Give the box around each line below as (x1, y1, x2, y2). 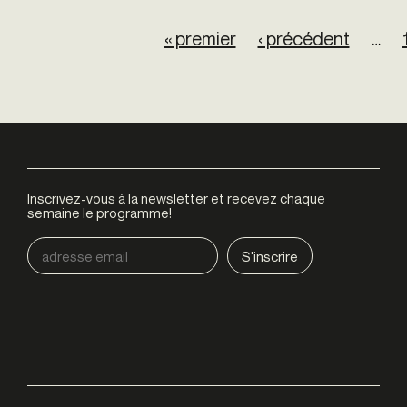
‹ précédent (257, 27, 350, 51)
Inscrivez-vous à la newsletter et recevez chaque (27, 190, 325, 207)
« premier (164, 27, 236, 51)
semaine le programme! (27, 204, 172, 222)
